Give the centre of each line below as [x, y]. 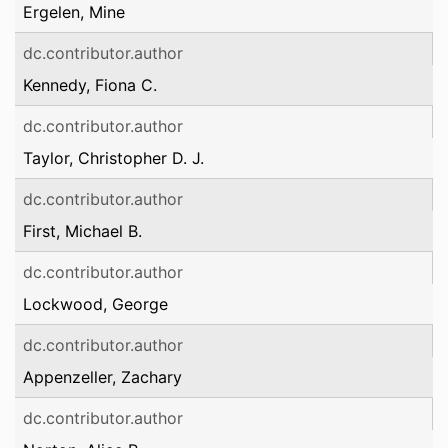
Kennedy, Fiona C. [90, 85]
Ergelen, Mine [74, 12]
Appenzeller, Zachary [102, 377]
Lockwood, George [95, 304]
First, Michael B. [82, 231]
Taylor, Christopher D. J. [113, 158]
